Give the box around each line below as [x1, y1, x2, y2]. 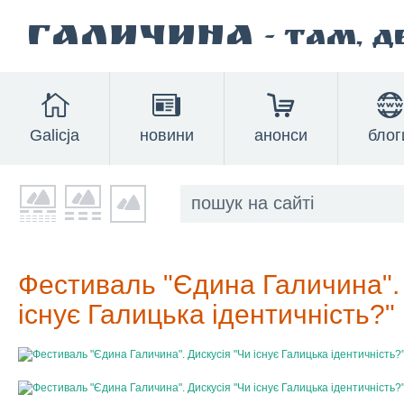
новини [140, 126, 194, 144]
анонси [254, 126, 308, 144]
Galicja [30, 126, 79, 144]
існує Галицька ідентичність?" [18, 299, 395, 329]
